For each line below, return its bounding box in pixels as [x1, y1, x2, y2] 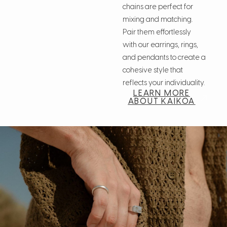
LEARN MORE [133, 89, 190, 98]
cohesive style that [123, 66, 183, 74]
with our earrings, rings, [123, 41, 199, 49]
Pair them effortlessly [123, 28, 192, 36]
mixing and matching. [123, 16, 193, 24]
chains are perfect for [123, 3, 194, 11]
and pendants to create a [123, 54, 206, 62]
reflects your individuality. [123, 79, 205, 87]
